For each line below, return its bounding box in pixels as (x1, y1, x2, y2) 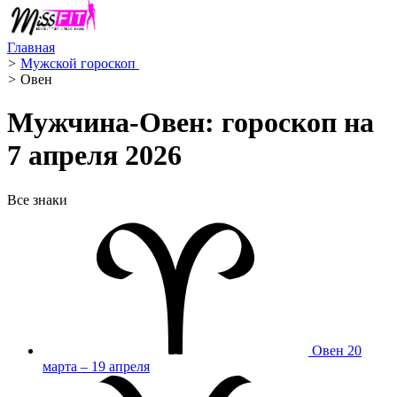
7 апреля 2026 (7, 139, 182, 172)
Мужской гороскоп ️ (20, 56, 139, 71)
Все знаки (7, 191, 67, 207)
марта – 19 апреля (43, 358, 150, 374)
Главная (7, 40, 55, 55)
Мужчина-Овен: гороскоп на (7, 106, 374, 139)
